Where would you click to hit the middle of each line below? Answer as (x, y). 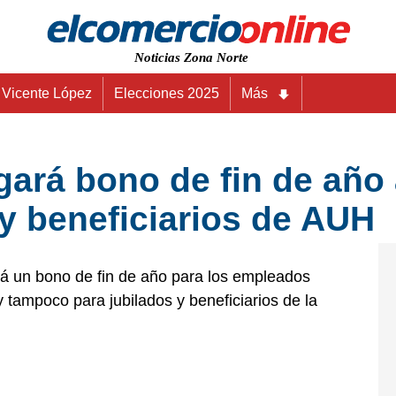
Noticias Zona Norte (191, 57)
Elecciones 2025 (167, 93)
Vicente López (47, 93)
